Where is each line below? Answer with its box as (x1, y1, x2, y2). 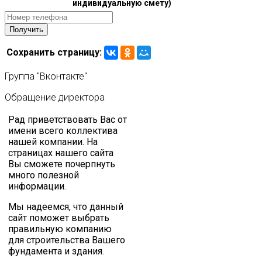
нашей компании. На (8, 136, 98, 147)
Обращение (5, 91, 56, 103)
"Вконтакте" (37, 71, 87, 82)
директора (58, 91, 105, 103)
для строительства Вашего (8, 234, 125, 246)
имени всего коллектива (8, 125, 118, 136)
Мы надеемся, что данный (8, 201, 123, 212)
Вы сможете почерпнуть (8, 158, 115, 170)
